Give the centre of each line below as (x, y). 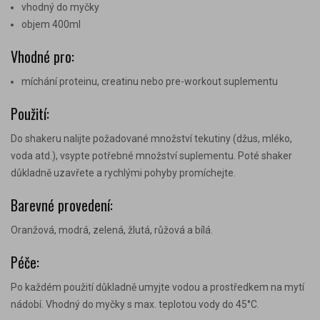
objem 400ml (51, 24)
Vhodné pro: (42, 56)
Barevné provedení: (62, 205)
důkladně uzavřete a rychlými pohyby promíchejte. (123, 172)
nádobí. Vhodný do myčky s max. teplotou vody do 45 (129, 304)
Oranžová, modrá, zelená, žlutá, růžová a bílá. (112, 230)
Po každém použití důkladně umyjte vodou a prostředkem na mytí (157, 287)
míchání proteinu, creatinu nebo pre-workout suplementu (150, 81)
